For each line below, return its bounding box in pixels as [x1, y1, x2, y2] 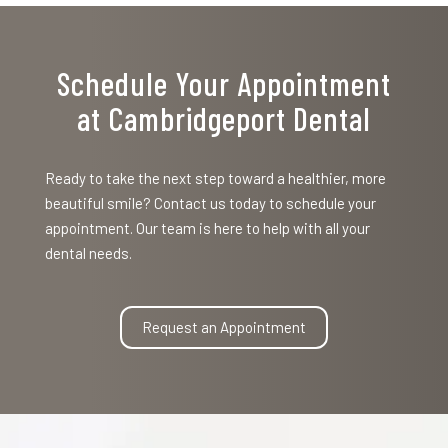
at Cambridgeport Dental [76, 99, 371, 137]
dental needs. [44, 244, 132, 262]
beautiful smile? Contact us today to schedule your [44, 194, 376, 212]
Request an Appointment [141, 318, 306, 336]
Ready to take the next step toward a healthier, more [44, 169, 386, 187]
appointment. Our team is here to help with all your [44, 219, 370, 237]
